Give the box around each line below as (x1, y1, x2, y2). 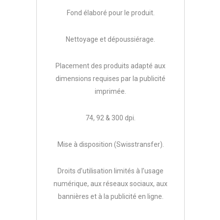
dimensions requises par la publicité (55, 75, 165, 83)
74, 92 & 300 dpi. (85, 114, 136, 122)
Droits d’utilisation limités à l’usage (57, 167, 164, 175)
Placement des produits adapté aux (55, 62, 165, 70)
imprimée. (95, 87, 126, 96)
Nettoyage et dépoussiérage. (66, 35, 155, 44)
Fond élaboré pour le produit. (66, 9, 155, 17)
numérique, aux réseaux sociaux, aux (54, 180, 167, 188)
